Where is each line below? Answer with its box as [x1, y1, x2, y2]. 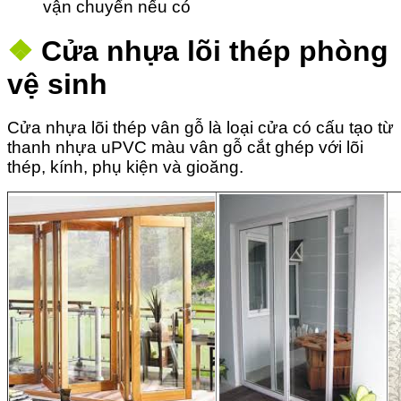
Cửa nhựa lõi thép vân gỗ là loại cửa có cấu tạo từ [7, 117, 394, 137]
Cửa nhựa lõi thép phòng [41, 35, 388, 68]
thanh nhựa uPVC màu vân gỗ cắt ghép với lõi [7, 137, 363, 157]
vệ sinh [7, 68, 107, 101]
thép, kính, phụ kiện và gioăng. [7, 157, 243, 176]
